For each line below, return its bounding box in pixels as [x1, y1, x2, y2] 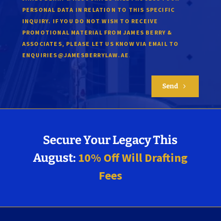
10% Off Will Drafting [78, 150, 188, 166]
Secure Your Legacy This [43, 133, 178, 147]
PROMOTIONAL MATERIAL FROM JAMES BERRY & [22, 29, 173, 37]
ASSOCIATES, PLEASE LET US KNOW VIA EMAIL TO [22, 40, 179, 48]
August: [33, 151, 78, 165]
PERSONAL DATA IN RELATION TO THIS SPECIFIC [22, 6, 175, 14]
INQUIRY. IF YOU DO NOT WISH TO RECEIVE [22, 17, 158, 25]
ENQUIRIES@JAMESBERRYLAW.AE [22, 51, 129, 59]
